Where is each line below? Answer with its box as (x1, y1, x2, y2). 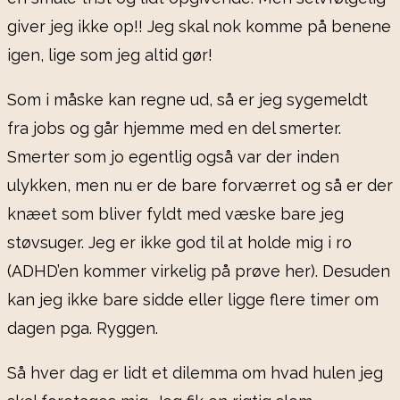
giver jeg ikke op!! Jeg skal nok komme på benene (7, 17, 391, 37)
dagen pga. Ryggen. (7, 319, 158, 338)
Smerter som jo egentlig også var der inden (7, 147, 339, 167)
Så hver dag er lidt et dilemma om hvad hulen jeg (7, 363, 383, 383)
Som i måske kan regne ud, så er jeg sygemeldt (7, 90, 368, 110)
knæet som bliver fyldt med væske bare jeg (7, 204, 344, 224)
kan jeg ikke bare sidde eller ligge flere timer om (7, 290, 379, 310)
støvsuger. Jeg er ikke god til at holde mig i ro (7, 233, 352, 253)
